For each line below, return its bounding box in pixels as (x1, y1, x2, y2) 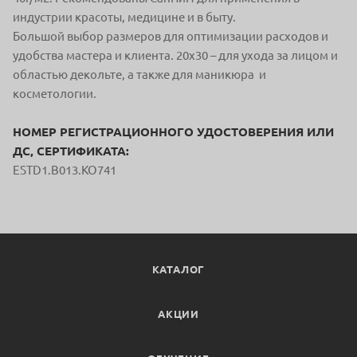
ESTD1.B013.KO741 (13, 163, 116, 177)
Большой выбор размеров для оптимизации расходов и (13, 29, 328, 43)
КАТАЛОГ (151, 264, 206, 275)
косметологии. (13, 86, 96, 100)
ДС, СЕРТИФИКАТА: (13, 143, 129, 158)
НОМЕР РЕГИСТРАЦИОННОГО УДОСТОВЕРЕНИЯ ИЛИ (13, 124, 334, 139)
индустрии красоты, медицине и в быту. (13, 10, 236, 24)
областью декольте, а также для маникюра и (13, 67, 266, 81)
